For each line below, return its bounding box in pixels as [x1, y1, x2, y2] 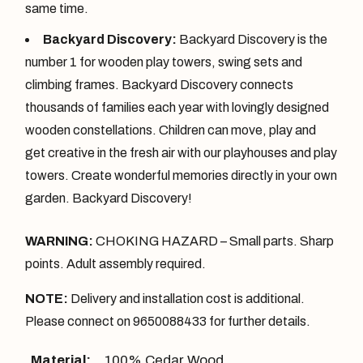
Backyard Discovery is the [177, 32, 328, 46]
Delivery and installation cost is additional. [68, 292, 305, 306]
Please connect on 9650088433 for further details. [25, 314, 311, 329]
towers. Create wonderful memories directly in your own [25, 168, 338, 182]
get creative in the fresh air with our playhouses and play [25, 145, 338, 160]
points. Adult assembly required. [25, 257, 207, 271]
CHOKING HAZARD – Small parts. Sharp [93, 234, 335, 249]
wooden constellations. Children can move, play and [25, 122, 317, 137]
